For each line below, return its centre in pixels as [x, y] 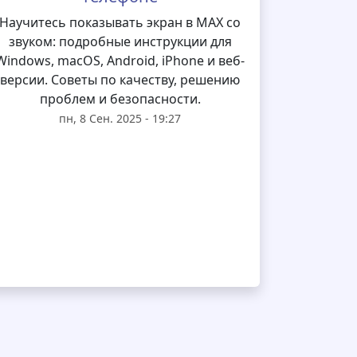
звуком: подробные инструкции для [120, 41]
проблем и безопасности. [120, 99]
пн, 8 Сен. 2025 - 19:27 [120, 118]
